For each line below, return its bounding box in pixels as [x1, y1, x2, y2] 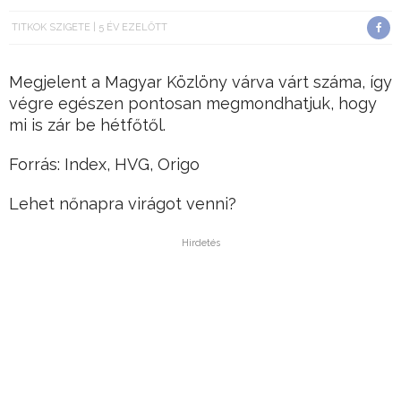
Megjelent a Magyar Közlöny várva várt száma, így [9, 73, 392, 92]
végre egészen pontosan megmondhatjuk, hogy [9, 94, 377, 114]
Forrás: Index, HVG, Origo [9, 155, 200, 175]
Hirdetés [181, 237, 220, 250]
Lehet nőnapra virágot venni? [9, 194, 236, 214]
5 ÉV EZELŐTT [98, 21, 167, 34]
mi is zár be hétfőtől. [9, 115, 166, 135]
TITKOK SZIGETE [12, 21, 90, 34]
